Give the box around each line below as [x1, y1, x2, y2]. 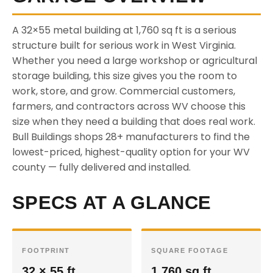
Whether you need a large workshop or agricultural [12, 54, 257, 68]
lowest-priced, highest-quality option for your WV [12, 145, 250, 159]
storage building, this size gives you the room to [12, 69, 237, 83]
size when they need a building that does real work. [12, 115, 255, 129]
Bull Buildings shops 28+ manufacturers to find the [12, 130, 250, 144]
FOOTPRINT [22, 247, 70, 254]
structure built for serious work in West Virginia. [12, 38, 236, 52]
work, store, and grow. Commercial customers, [12, 84, 235, 98]
